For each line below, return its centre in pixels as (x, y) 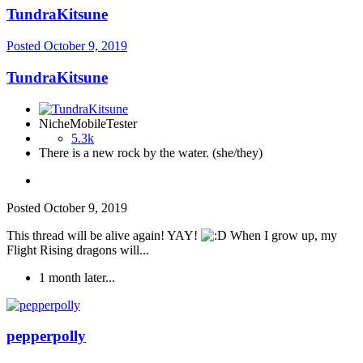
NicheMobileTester (88, 123)
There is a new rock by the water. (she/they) (151, 152)
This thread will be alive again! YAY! (104, 235)
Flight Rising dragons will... (78, 250)
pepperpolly (46, 336)
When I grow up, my (282, 235)
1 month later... (77, 277)
